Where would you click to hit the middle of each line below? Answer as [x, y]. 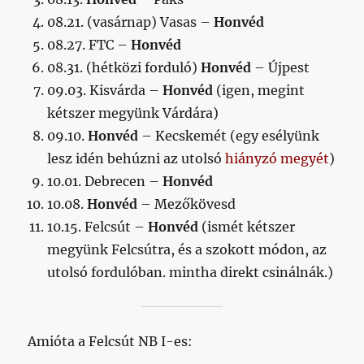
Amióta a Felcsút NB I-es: [110, 341]
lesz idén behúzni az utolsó [136, 158]
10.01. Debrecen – [105, 181]
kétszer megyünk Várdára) [133, 113]
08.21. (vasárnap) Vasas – [131, 22]
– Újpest [282, 67]
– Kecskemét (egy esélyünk [229, 136]
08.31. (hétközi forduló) [124, 67]
